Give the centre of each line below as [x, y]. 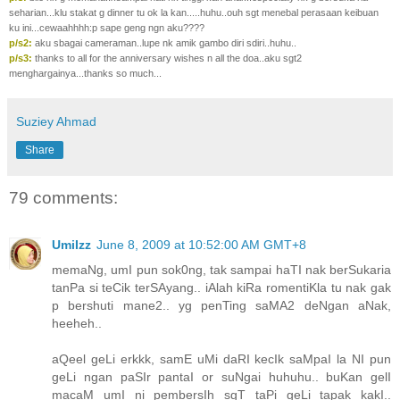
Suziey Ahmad [56, 122]
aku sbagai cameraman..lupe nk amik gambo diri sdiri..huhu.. [164, 43]
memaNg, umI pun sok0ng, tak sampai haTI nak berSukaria [221, 269]
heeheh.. [77, 323]
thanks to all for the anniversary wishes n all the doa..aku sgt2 [167, 58]
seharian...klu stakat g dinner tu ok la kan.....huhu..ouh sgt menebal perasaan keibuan [194, 13]
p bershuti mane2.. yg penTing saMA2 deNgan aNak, [221, 305]
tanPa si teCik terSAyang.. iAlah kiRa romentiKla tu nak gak [221, 287]
